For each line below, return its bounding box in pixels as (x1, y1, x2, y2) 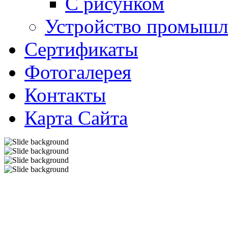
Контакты (24, 84, 106, 106)
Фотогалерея (24, 61, 131, 83)
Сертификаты (24, 38, 138, 60)
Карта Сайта (24, 107, 128, 129)
